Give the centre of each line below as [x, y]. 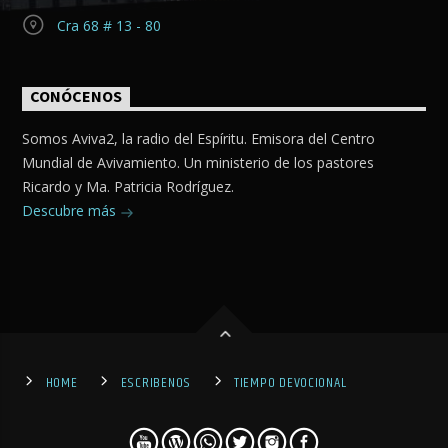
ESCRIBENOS [155, 382]
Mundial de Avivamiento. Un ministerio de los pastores [198, 163]
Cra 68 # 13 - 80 [108, 26]
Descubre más [71, 211]
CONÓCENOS [76, 98]
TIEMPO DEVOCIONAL [290, 382]
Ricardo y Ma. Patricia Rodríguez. [128, 187]
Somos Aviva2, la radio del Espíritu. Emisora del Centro [199, 139]
